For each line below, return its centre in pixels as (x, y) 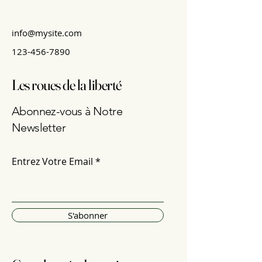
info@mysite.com (47, 33)
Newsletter (39, 127)
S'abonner (88, 215)
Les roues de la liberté (67, 85)
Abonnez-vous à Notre (67, 111)
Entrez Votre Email (52, 161)
